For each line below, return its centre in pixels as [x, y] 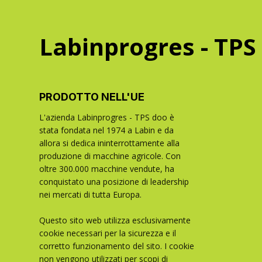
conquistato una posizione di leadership [114, 181]
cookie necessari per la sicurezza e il [108, 233]
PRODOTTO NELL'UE [92, 96]
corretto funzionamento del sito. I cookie [117, 246]
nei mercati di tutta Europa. [91, 194]
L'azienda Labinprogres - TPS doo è [107, 117]
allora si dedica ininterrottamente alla [110, 143]
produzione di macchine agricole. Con [110, 156]
